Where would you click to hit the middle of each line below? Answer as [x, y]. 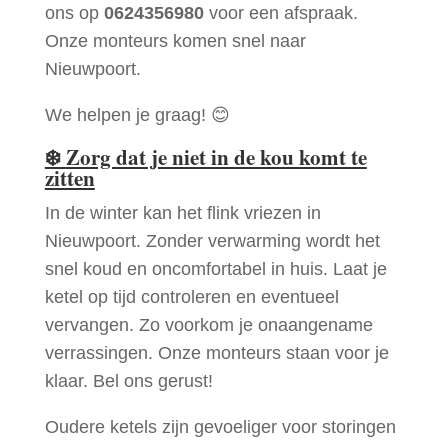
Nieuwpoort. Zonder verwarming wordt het [212, 241]
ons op [74, 13]
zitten [69, 178]
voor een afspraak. [280, 13]
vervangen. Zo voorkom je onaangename [208, 325]
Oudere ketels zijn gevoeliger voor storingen [220, 427]
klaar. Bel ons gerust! [128, 381]
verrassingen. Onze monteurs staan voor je [216, 353]
